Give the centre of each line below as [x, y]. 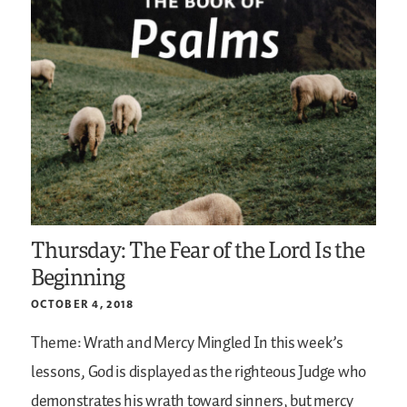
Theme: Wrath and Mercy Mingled [141, 344]
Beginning [78, 277]
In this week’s [297, 344]
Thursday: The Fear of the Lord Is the [198, 250]
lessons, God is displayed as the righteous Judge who [199, 373]
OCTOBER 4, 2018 [83, 304]
